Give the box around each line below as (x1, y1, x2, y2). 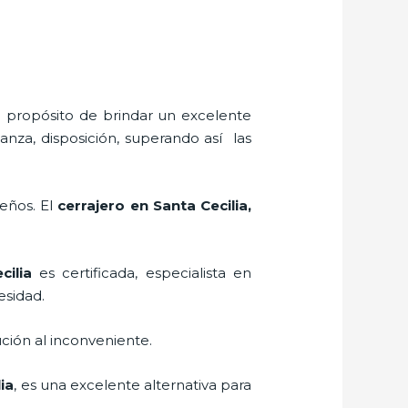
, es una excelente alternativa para (14, 375, 251, 393)
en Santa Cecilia (125, 196, 248, 214)
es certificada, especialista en (31, 263, 251, 281)
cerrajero (57, 196, 126, 214)
